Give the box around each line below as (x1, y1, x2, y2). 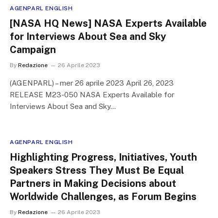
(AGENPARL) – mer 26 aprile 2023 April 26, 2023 (10, 79, 174, 87)
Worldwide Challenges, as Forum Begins (10, 191, 197, 202)
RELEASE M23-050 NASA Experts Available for (10, 91, 174, 99)
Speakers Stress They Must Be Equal (10, 164, 184, 176)
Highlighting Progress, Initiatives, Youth (10, 151, 197, 163)
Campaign (10, 44, 56, 55)
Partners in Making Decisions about (10, 178, 176, 189)
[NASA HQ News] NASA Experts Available (10, 18, 207, 29)
